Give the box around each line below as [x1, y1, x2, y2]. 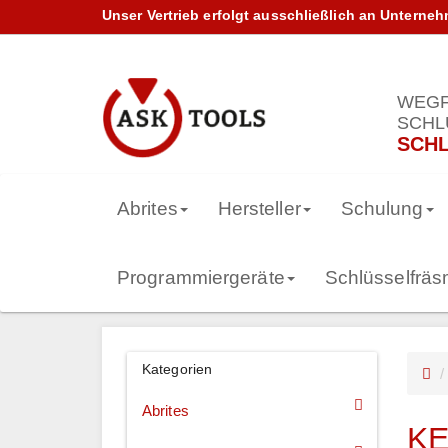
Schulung [340, 198, 424, 220]
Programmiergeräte [117, 267, 285, 289]
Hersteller [217, 198, 301, 220]
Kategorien [142, 361, 212, 378]
